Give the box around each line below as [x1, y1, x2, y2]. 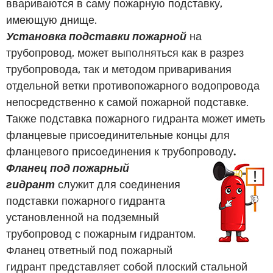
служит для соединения [55, 177, 180, 190]
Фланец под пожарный [6, 161, 129, 174]
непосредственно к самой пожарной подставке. [6, 95, 249, 108]
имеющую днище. [6, 13, 100, 26]
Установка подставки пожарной [6, 29, 186, 42]
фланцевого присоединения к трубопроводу [6, 144, 233, 157]
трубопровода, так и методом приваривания [6, 62, 232, 75]
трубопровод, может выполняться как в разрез [6, 46, 244, 58]
